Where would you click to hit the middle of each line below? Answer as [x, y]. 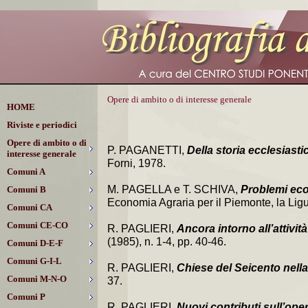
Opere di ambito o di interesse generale [179, 99]
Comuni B [26, 189]
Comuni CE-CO [37, 225]
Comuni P [26, 297]
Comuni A [26, 172]
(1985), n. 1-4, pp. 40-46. [167, 242]
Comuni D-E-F [35, 243]
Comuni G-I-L [34, 261]
